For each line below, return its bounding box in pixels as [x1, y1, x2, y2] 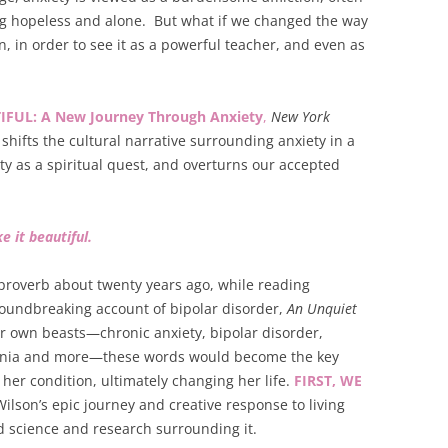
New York [271, 107, 330, 126]
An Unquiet [287, 299, 357, 318]
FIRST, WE [294, 371, 362, 390]
